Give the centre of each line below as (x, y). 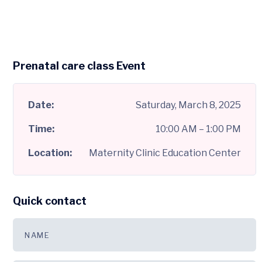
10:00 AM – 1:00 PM (198, 129)
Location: (50, 153)
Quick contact (50, 201)
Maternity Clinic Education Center (165, 153)
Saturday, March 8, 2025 (188, 105)
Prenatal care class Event (79, 66)
